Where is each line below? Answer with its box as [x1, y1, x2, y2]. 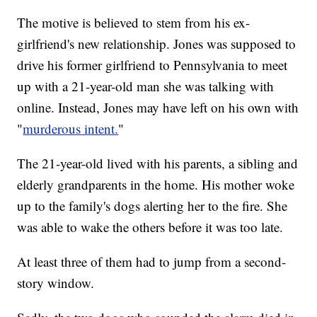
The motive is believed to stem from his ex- [17, 13, 250, 31]
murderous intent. [23, 119, 119, 137]
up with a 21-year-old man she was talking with [17, 76, 275, 95]
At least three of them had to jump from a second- [17, 252, 287, 270]
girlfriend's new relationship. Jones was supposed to [17, 34, 296, 52]
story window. [17, 273, 95, 292]
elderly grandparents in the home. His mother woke [17, 175, 295, 193]
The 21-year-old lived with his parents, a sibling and [17, 154, 299, 172]
